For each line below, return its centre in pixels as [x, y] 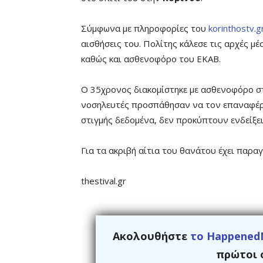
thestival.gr [104, 181]
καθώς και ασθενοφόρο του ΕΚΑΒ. [151, 59]
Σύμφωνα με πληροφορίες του [145, 28]
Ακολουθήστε [151, 236]
